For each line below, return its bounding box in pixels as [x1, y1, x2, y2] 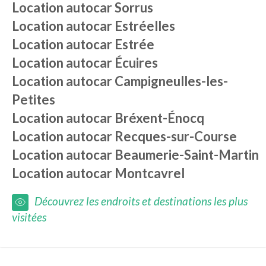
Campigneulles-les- [115, 73, 228, 89]
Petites [12, 91, 55, 107]
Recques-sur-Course [115, 128, 237, 144]
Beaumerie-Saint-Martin [115, 147, 259, 163]
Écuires [115, 55, 158, 71]
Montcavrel [115, 165, 185, 181]
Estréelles [115, 18, 175, 34]
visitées [12, 210, 46, 224]
